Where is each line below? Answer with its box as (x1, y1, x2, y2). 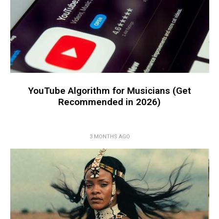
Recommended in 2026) (58, 96, 161, 108)
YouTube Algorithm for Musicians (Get (28, 85, 191, 97)
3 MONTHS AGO (89, 133, 130, 140)
